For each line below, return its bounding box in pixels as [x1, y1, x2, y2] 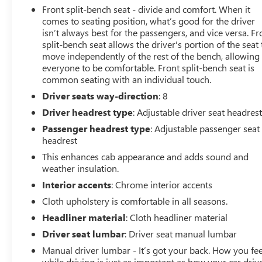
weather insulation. [42, 162, 119, 174]
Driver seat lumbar [42, 227, 125, 240]
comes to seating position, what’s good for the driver [42, 15, 256, 27]
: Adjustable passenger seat [150, 122, 260, 135]
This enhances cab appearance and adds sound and [42, 150, 249, 163]
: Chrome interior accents [111, 178, 213, 191]
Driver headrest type [42, 106, 133, 118]
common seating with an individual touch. [42, 73, 212, 85]
